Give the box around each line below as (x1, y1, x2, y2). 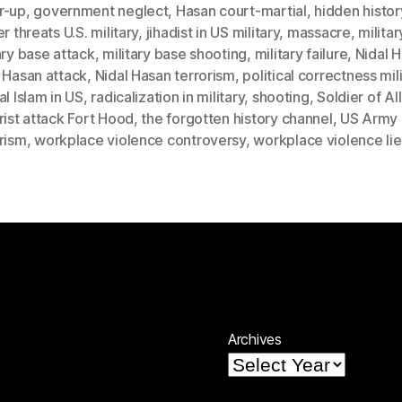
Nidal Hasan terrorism (94, 66, 235, 84)
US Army (340, 109, 398, 127)
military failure (254, 44, 348, 63)
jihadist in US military (145, 22, 280, 41)
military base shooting (102, 44, 248, 63)
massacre (286, 22, 351, 41)
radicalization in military (91, 87, 245, 106)
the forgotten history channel (141, 109, 333, 127)
